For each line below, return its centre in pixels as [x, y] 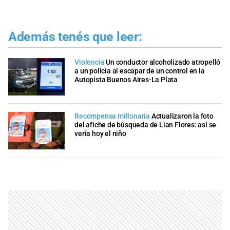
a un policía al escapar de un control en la [140, 71]
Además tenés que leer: [75, 37]
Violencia [90, 62]
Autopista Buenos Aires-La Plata [126, 80]
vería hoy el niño [100, 134]
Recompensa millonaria [113, 117]
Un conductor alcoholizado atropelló [163, 62]
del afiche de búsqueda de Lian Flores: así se [146, 125]
